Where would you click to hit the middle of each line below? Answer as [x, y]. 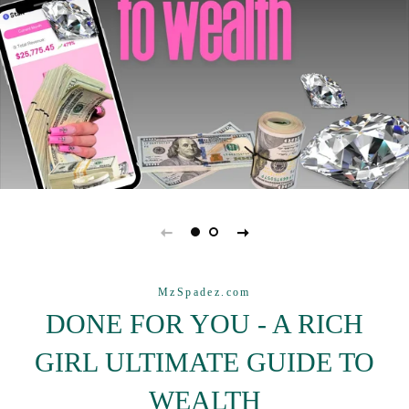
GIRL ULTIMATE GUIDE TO [204, 362]
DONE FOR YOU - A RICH [204, 323]
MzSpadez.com [204, 292]
